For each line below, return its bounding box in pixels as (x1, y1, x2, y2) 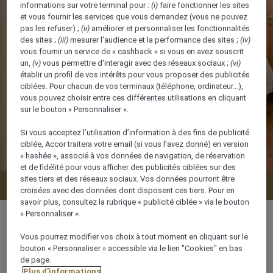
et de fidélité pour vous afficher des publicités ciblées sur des (20, 162, 236, 172)
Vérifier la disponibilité (88, 179, 181, 191)
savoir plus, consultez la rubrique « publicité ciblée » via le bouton (20, 197, 250, 207)
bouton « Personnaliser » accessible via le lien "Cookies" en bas (20, 243, 243, 253)
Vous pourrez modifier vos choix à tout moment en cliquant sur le (20, 232, 249, 241)
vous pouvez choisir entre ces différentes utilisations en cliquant (20, 93, 247, 102)
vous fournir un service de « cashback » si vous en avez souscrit (20, 46, 244, 56)
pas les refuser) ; (20, 23, 82, 33)
